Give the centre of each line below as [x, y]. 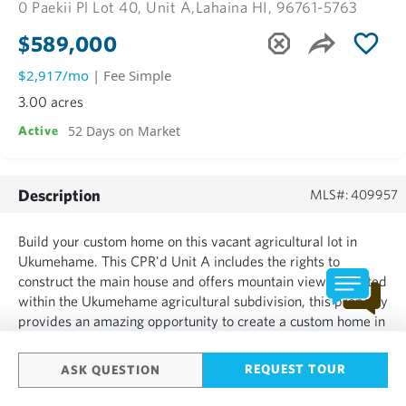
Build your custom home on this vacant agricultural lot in [188, 241]
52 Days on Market [125, 131]
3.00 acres [51, 101]
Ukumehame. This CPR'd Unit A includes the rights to [179, 261]
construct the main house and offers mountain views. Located [203, 281]
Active [39, 130]
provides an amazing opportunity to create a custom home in [202, 321]
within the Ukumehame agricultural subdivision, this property [203, 301]
